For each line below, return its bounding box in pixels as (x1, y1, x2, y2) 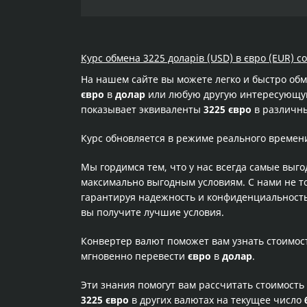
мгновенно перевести (81, 249, 188, 262)
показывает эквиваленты (81, 103, 204, 116)
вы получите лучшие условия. (81, 206, 224, 219)
